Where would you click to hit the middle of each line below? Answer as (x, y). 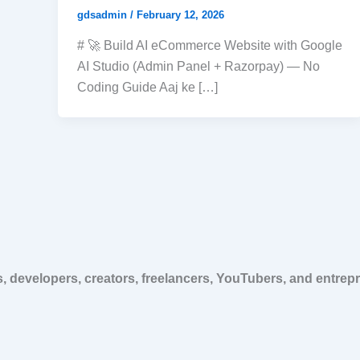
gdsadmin (104, 15)
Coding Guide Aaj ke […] (147, 87)
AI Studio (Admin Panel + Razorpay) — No (198, 66)
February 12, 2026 (180, 15)
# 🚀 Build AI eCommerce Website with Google (210, 45)
